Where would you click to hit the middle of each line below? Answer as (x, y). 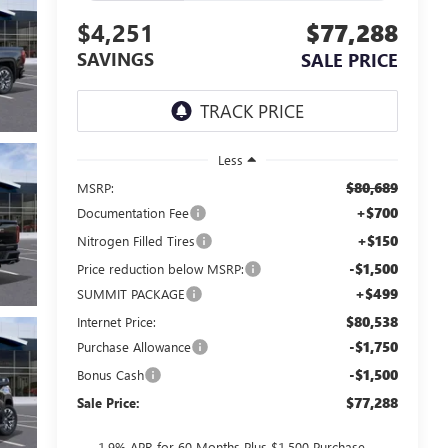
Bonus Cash (110, 374)
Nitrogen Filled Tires (135, 240)
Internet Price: (116, 321)
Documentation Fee (132, 212)
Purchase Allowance (133, 346)
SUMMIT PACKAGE (130, 293)
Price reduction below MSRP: (160, 268)
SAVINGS (115, 59)
